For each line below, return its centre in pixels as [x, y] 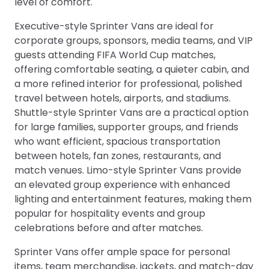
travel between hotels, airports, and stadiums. [122, 98]
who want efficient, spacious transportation [117, 141]
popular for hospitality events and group [110, 213]
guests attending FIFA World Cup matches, [115, 55]
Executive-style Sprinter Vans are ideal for [114, 26]
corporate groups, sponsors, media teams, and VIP [134, 40]
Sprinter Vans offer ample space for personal [122, 252]
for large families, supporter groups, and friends [126, 127]
